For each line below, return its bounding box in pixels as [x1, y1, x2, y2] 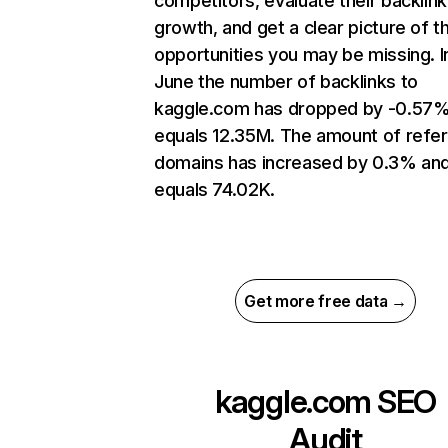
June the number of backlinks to [154, 71, 418, 93]
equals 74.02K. [154, 179, 275, 201]
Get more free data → [244, 291, 407, 312]
